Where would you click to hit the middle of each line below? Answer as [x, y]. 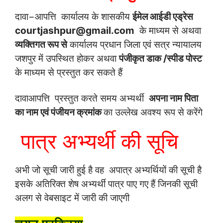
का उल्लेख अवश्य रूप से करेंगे [153, 112]
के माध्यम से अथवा [168, 30]
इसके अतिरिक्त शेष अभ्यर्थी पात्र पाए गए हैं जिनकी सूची [106, 183]
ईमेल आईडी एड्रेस [163, 16]
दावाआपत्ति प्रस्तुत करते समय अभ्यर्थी [82, 98]
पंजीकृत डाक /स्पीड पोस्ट [161, 58]
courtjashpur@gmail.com [75, 30]
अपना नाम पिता [173, 98]
